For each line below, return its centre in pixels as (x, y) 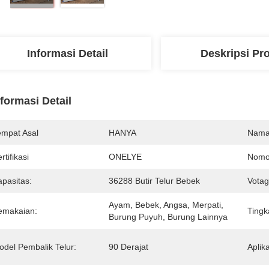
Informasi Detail (67, 53)
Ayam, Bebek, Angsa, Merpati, (166, 205)
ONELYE (125, 157)
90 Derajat (128, 247)
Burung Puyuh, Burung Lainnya (168, 217)
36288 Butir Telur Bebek (154, 181)
